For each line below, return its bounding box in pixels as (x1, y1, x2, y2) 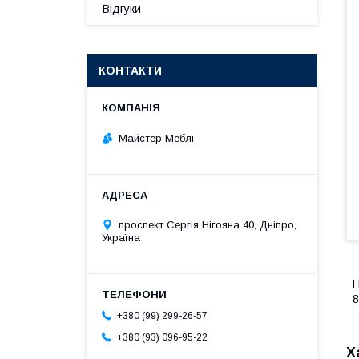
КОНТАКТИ (99, 64, 162, 77)
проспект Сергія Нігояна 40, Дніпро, (119, 218, 296, 231)
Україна (102, 231, 140, 244)
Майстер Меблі (119, 131, 194, 144)
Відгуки (103, 2, 141, 15)
